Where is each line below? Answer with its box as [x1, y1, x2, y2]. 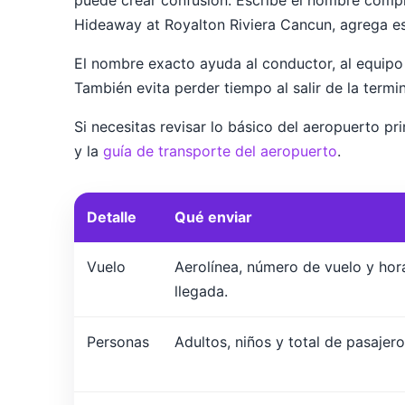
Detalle [87, 208, 137, 227]
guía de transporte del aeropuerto [103, 142, 337, 161]
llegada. [174, 282, 228, 301]
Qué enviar [174, 208, 252, 227]
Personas [87, 333, 149, 352]
